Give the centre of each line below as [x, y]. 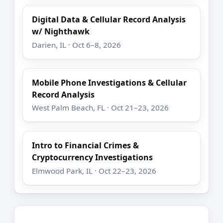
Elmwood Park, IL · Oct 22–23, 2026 [94, 170]
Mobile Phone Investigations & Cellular [110, 82]
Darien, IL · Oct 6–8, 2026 [77, 45]
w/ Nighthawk [61, 32]
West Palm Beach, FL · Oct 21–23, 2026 [101, 108]
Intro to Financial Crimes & [86, 146]
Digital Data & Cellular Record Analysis [109, 20]
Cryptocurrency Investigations [93, 158]
